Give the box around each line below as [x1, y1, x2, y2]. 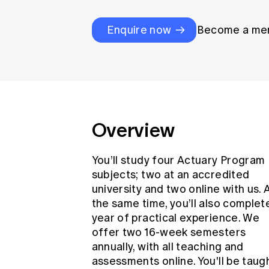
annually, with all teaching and [91, 240, 244, 253]
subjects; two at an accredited [91, 168, 250, 181]
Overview [91, 116, 175, 144]
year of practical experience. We [91, 211, 260, 225]
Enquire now [106, 23, 172, 37]
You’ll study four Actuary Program [91, 154, 265, 167]
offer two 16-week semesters [91, 226, 246, 239]
